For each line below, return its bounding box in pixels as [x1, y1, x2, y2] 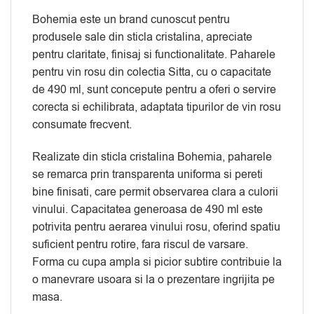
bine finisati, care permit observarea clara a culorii [32, 184, 278, 200]
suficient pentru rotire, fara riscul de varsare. [32, 236, 248, 252]
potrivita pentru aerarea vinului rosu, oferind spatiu [32, 219, 280, 235]
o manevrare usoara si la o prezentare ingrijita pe [32, 271, 275, 287]
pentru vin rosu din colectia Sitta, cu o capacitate [32, 64, 271, 80]
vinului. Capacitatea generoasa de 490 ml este [32, 201, 263, 217]
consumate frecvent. [32, 116, 132, 132]
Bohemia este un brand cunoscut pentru [32, 11, 230, 27]
